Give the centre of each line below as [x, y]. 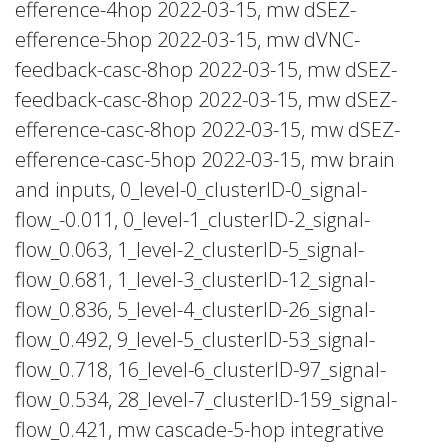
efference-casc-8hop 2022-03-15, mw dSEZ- [207, 129]
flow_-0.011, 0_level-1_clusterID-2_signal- [192, 219]
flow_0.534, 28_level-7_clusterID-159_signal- [206, 399]
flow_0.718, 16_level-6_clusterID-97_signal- [200, 369]
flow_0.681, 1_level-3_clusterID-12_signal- [195, 279]
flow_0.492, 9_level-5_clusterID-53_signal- [195, 339]
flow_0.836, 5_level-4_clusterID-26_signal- [195, 309]
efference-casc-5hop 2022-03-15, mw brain [205, 159]
